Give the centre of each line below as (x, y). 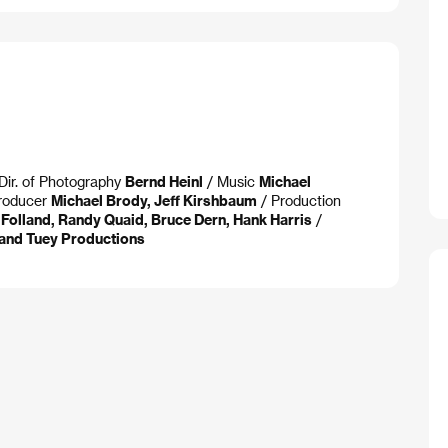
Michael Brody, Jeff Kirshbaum (154, 201)
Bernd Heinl (164, 182)
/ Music (231, 182)
